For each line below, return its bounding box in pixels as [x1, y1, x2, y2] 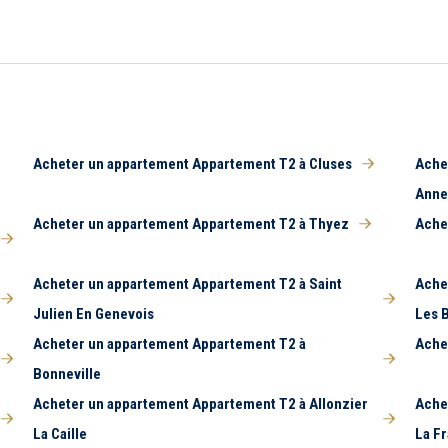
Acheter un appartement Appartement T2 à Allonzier [32, 395, 368, 413]
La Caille [32, 425, 87, 443]
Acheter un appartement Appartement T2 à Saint [32, 275, 342, 293]
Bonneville [32, 365, 101, 383]
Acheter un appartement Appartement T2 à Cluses [32, 155, 352, 173]
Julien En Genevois [32, 305, 154, 323]
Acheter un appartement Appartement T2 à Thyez [32, 215, 349, 233]
